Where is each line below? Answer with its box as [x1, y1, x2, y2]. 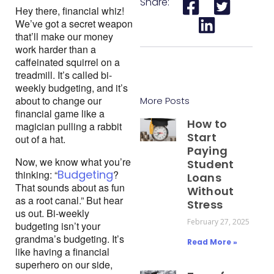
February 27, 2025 [187, 217, 250, 228]
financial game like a [15, 106, 105, 121]
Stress [187, 197, 223, 213]
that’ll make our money [15, 29, 113, 44]
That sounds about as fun [15, 180, 125, 195]
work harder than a [15, 42, 96, 57]
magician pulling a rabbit [15, 119, 122, 134]
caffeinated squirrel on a [15, 55, 120, 70]
